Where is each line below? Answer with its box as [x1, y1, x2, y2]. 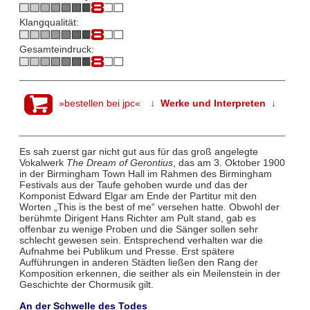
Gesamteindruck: [19, 44, 94, 55]
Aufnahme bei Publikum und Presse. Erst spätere [19, 246, 235, 257]
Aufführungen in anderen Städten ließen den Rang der [19, 257, 258, 268]
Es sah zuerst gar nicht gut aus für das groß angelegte [19, 146, 258, 158]
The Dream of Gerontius [66, 157, 173, 169]
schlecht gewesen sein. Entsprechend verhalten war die [19, 235, 263, 246]
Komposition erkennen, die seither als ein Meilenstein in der [19, 268, 280, 280]
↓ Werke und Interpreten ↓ [150, 98, 277, 109]
